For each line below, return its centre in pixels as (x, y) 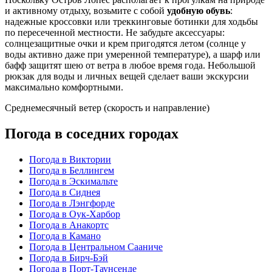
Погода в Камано (65, 236)
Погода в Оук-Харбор (75, 214)
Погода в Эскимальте (73, 181)
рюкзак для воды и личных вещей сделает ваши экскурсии (127, 76)
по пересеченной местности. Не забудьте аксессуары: (115, 33)
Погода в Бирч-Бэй (69, 257)
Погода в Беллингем (72, 170)
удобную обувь (199, 11)
